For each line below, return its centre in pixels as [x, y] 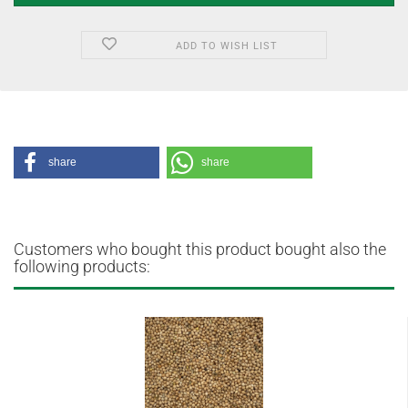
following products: [82, 266]
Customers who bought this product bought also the [200, 249]
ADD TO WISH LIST [226, 46]
